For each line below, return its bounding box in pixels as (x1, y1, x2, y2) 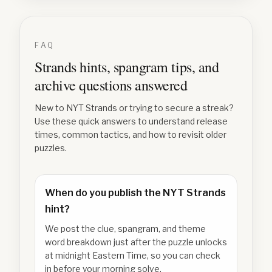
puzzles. (35, 143, 67, 153)
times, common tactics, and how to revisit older (35, 129, 226, 140)
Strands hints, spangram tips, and (35, 57, 219, 76)
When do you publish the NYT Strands (45, 187, 226, 199)
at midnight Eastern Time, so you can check (45, 250, 220, 260)
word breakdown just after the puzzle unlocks (45, 237, 227, 247)
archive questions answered (35, 75, 188, 95)
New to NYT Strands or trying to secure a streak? (35, 103, 234, 113)
